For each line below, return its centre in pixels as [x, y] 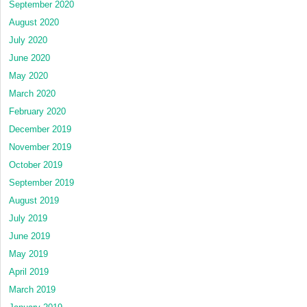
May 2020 [28, 76]
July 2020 [28, 40]
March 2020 [32, 94]
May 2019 [28, 254]
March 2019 [32, 290]
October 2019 [36, 165]
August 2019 [34, 201]
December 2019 [40, 130]
